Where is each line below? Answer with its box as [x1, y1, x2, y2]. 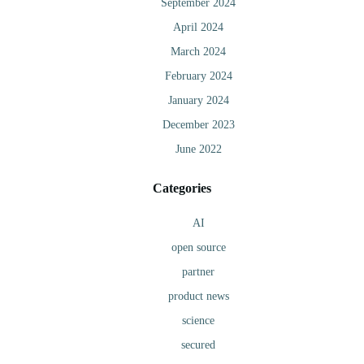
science [182, 314, 214, 327]
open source [171, 241, 226, 254]
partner [182, 266, 214, 279]
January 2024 [167, 94, 229, 107]
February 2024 [164, 70, 232, 83]
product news [167, 290, 229, 303]
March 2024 [171, 45, 226, 58]
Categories [153, 181, 211, 196]
